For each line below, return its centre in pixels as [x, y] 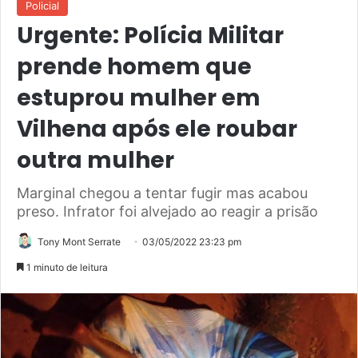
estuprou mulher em [139, 98]
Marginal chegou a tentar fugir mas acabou [162, 193]
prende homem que [134, 67]
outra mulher [95, 161]
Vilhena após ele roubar [157, 129]
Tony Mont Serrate [79, 242]
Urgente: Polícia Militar [150, 36]
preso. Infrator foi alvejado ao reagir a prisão [167, 212]
